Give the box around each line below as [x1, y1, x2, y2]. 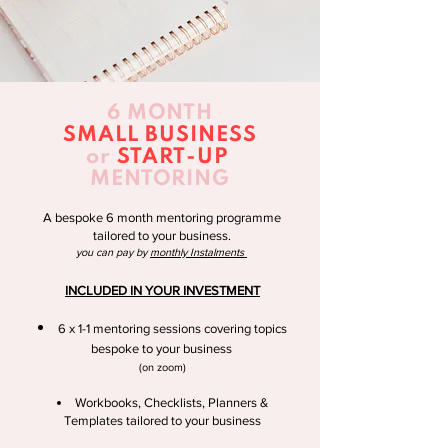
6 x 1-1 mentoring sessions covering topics [58, 320, 287, 336]
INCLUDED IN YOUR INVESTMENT [65, 282, 260, 298]
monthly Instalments [150, 245, 244, 258]
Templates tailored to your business [64, 412, 261, 428]
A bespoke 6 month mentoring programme [42, 209, 281, 225]
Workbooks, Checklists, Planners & [75, 394, 268, 410]
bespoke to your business [90, 340, 235, 356]
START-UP [111, 146, 234, 168]
